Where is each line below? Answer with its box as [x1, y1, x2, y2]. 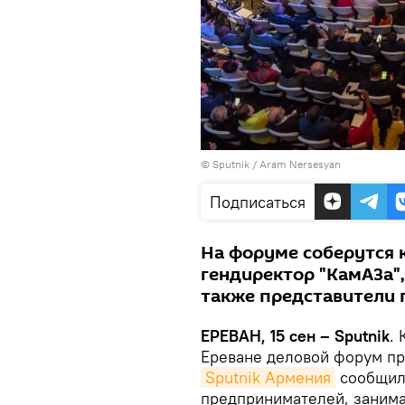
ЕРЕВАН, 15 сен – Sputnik [201, 325, 390, 347]
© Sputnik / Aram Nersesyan [201, 157, 341, 172]
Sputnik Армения [205, 367, 331, 389]
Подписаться [210, 192, 306, 213]
